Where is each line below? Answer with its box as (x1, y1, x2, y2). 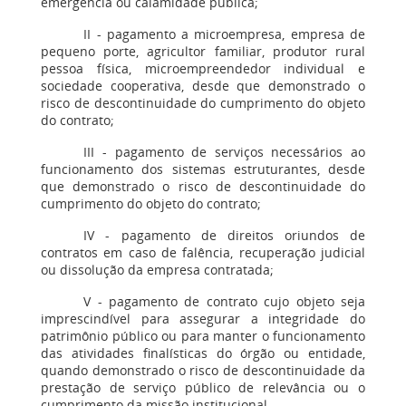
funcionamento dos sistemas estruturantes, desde (41, 160, 365, 178)
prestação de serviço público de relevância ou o (41, 379, 365, 396)
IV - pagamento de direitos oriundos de (83, 227, 365, 244)
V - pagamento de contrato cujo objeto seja (83, 293, 365, 310)
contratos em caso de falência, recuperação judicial (41, 244, 365, 261)
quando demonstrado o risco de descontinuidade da (41, 362, 365, 379)
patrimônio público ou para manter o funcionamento (41, 327, 365, 344)
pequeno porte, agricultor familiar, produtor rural (41, 43, 365, 60)
